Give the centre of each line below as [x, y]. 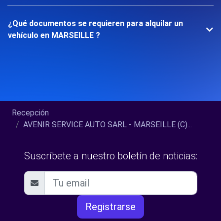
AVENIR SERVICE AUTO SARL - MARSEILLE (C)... [108, 125]
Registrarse [110, 207]
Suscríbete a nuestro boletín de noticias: [110, 156]
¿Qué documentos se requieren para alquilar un [95, 23]
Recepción [30, 113]
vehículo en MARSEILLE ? [54, 35]
